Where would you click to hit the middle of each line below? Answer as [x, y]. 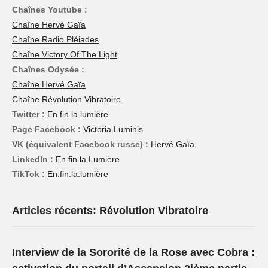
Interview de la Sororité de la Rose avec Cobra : [133, 253]
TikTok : [28, 174]
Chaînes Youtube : [50, 10]
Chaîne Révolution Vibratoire [66, 100]
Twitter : [28, 115]
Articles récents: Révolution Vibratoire [110, 211]
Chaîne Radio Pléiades [55, 40]
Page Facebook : [46, 130]
